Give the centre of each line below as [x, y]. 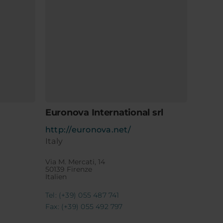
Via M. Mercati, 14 [75, 162]
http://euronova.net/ [88, 130]
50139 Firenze [69, 169]
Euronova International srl [104, 113]
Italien [56, 177]
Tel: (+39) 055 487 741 [82, 195]
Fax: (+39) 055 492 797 [84, 207]
